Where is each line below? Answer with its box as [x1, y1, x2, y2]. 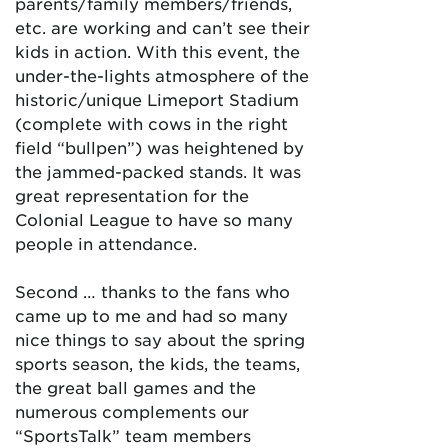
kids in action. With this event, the [15, 40, 300, 61]
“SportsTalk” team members [15, 424, 251, 445]
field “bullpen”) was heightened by [15, 136, 304, 157]
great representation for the [15, 184, 249, 205]
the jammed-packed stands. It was [15, 160, 301, 181]
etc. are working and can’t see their [15, 16, 310, 37]
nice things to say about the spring [15, 328, 305, 349]
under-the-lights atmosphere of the [15, 64, 309, 85]
